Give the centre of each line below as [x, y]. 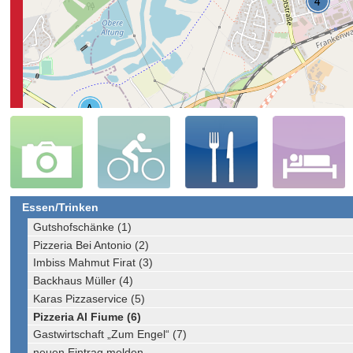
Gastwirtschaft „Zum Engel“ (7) [110, 334]
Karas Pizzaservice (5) [89, 298]
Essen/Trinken [60, 208]
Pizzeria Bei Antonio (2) [91, 245]
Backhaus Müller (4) [84, 281]
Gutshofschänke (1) [83, 227]
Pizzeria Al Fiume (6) [87, 316]
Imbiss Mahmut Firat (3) [93, 263]
